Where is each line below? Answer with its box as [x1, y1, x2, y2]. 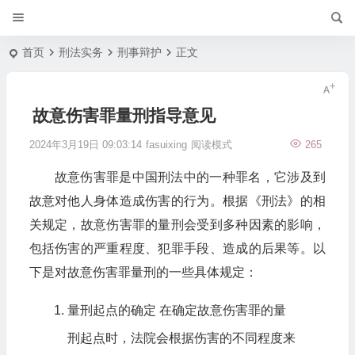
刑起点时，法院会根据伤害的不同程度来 [67, 331, 296, 345]
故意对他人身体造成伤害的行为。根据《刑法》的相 [29, 194, 326, 208]
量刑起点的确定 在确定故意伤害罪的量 [67, 303, 286, 317]
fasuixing [145, 139, 187, 151]
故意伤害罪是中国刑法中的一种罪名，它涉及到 [54, 170, 326, 184]
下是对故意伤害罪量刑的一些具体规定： [29, 265, 258, 279]
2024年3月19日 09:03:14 [29, 139, 142, 151]
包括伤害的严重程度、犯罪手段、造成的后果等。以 [29, 242, 326, 255]
